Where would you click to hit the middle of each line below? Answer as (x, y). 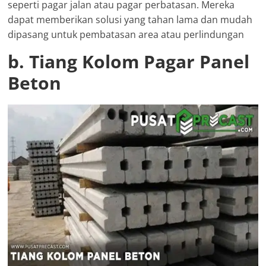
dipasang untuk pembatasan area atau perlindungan (126, 34)
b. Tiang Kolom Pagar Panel (129, 61)
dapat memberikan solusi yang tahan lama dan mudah (130, 19)
